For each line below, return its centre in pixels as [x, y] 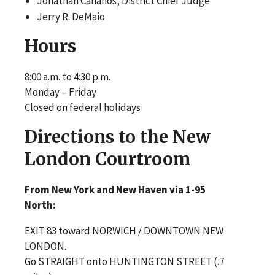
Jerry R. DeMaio [71, 16]
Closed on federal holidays [83, 107]
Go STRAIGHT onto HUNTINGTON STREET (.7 [124, 261]
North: [40, 205]
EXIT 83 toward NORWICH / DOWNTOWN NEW [124, 230]
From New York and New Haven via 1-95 [115, 189]
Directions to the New [118, 137]
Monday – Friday [60, 92]
